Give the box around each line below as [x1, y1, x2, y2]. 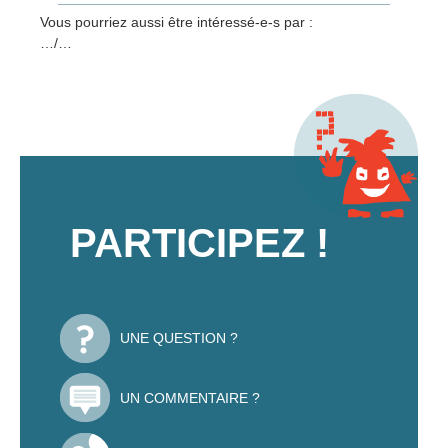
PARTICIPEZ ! [70, 220, 329, 265]
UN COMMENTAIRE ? [120, 389, 260, 406]
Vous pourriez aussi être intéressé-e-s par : [40, 13, 313, 30]
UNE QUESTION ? [120, 329, 238, 346]
